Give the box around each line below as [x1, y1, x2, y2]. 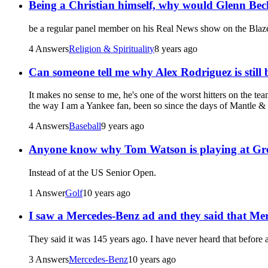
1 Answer [29, 187, 65, 198]
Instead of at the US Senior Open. [29, 167, 156, 178]
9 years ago [101, 121, 144, 132]
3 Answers [29, 254, 69, 265]
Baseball [69, 121, 101, 132]
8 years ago [154, 43, 197, 54]
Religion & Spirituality [69, 43, 154, 54]
